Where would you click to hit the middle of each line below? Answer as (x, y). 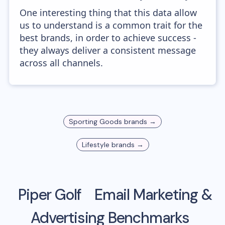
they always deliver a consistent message (108, 50)
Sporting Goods (95, 122)
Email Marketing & (151, 195)
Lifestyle (95, 145)
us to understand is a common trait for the (111, 25)
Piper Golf (50, 195)
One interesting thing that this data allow (108, 13)
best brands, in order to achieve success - (108, 38)
